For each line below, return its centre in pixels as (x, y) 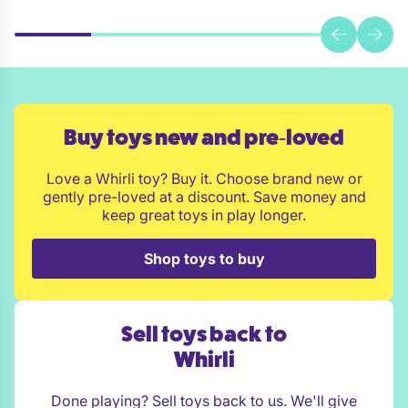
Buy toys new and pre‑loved (204, 138)
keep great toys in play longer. (204, 215)
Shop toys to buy (204, 259)
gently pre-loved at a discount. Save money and (204, 197)
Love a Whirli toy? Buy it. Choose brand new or (204, 178)
